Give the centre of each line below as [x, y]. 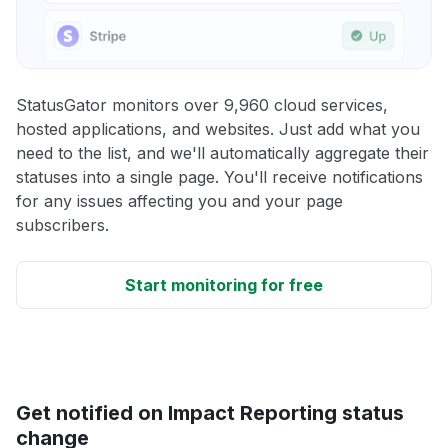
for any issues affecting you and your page [179, 200]
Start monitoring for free [224, 284]
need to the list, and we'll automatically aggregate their [222, 152]
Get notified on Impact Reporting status [210, 412]
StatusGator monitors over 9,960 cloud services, [202, 104]
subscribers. [62, 224]
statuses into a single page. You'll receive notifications [219, 176]
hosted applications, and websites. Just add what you [218, 128]
